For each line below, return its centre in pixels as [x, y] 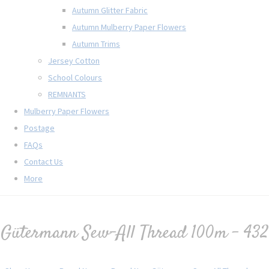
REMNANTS [67, 94]
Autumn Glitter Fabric [110, 10]
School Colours [75, 77]
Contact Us [44, 161]
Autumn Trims [96, 44]
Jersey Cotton [74, 60]
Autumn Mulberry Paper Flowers [129, 27]
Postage [39, 128]
